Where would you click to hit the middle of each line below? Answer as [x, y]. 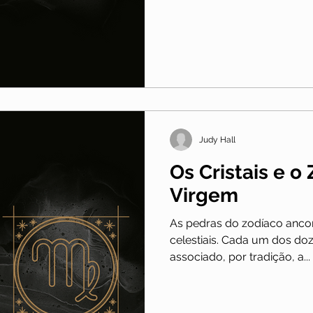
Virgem [204, 196]
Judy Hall [217, 140]
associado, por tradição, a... [240, 257]
